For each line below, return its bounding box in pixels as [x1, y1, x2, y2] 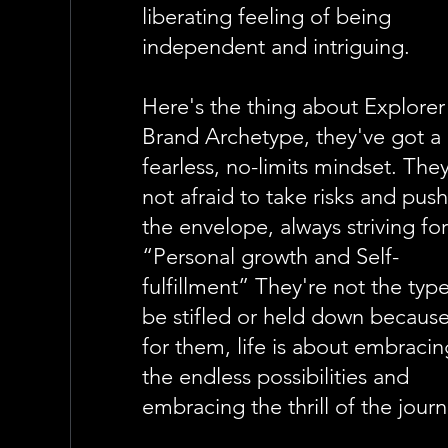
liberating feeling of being [142, 3, 392, 30]
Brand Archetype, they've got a [142, 123, 442, 150]
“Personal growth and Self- [142, 243, 400, 270]
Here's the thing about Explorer [142, 93, 446, 120]
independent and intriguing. [142, 33, 411, 60]
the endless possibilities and [142, 363, 410, 390]
